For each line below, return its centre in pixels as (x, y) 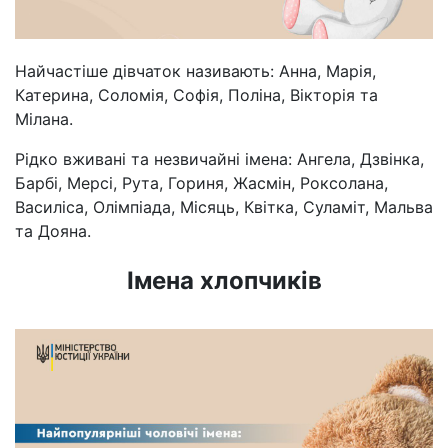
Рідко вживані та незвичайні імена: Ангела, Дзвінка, (219, 159)
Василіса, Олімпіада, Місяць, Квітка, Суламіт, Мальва (224, 207)
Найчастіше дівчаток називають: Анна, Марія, (195, 71)
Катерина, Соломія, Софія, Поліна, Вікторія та (196, 95)
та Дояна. (53, 231)
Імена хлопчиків (224, 281)
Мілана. (44, 119)
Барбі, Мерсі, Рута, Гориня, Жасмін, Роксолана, (201, 183)
